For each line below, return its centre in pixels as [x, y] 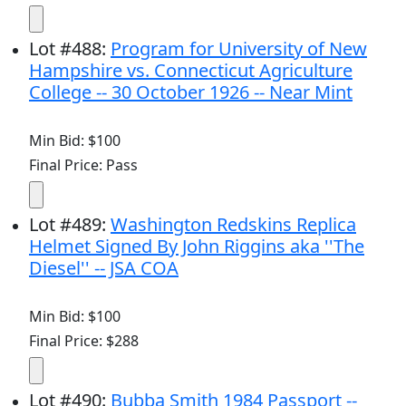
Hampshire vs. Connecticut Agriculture [191, 70]
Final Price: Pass [83, 164]
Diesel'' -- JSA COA [104, 267]
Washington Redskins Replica [233, 224]
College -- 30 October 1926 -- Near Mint [191, 92]
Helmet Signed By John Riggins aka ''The [197, 246]
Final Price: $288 [84, 340]
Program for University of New [239, 48]
